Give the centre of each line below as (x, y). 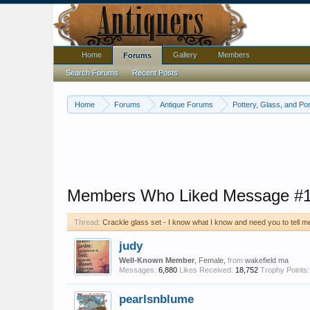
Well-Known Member (157, 260)
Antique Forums (186, 104)
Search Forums (92, 73)
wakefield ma (267, 260)
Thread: (87, 222)
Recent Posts (155, 73)
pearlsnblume (156, 299)
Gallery (185, 55)
